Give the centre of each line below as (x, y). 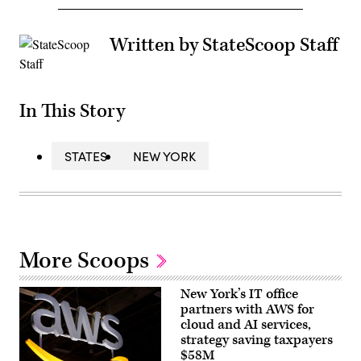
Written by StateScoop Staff (224, 46)
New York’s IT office (239, 294)
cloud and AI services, (246, 324)
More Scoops (87, 260)
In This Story (72, 111)
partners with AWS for (247, 309)
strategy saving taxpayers (257, 340)
